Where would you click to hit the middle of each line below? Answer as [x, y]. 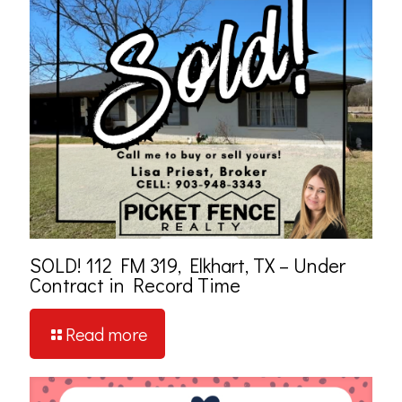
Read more [106, 333]
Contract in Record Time [135, 284]
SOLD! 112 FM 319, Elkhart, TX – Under [188, 265]
